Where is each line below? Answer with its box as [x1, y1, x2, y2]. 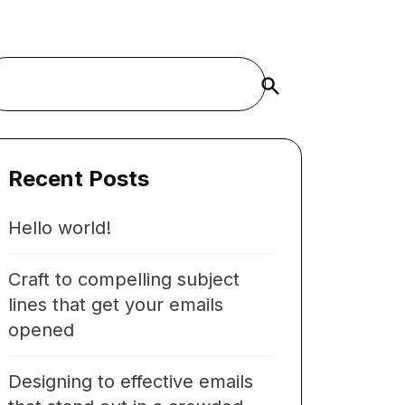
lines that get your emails [8, 294, 223, 316]
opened [8, 319, 74, 341]
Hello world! [8, 217, 111, 239]
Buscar [254, 76, 297, 94]
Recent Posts [8, 165, 149, 192]
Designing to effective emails [8, 371, 253, 392]
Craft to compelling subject [8, 268, 240, 290]
